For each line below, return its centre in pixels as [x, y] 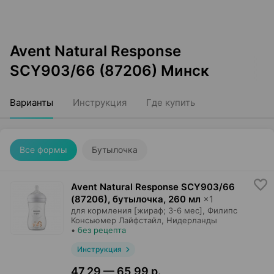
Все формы [43, 150]
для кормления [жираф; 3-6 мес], [138, 210]
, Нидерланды [189, 220]
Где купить [171, 102]
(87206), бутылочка [117, 199]
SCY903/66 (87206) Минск [109, 71]
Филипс [222, 210]
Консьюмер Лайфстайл [116, 220]
